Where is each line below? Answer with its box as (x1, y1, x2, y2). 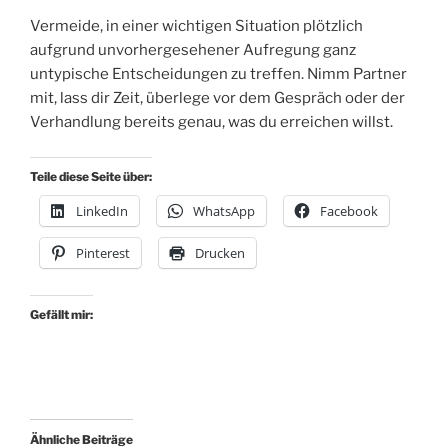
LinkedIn (76, 201, 128, 220)
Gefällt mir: (30, 306, 93, 322)
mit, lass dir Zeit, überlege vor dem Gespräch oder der (30, 89, 405, 108)
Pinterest (76, 243, 130, 262)
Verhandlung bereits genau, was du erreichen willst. (30, 113, 393, 132)
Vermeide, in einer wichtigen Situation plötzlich (30, 17, 363, 36)
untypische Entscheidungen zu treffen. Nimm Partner (30, 65, 407, 84)
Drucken (195, 243, 245, 262)
